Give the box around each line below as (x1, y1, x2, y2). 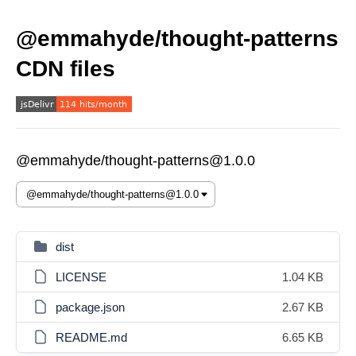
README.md (56, 331, 127, 344)
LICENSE (56, 270, 106, 284)
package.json (56, 300, 125, 314)
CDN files (16, 56, 115, 81)
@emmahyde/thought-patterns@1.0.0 (16, 153, 255, 168)
